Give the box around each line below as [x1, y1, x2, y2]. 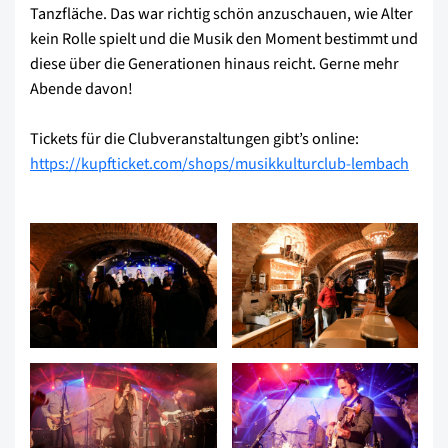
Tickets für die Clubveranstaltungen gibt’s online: [30, 126, 359, 150]
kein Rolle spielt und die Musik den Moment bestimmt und [30, 26, 418, 50]
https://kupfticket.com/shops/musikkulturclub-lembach [30, 151, 409, 175]
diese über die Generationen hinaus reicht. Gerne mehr [30, 51, 399, 75]
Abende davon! [30, 76, 133, 100]
